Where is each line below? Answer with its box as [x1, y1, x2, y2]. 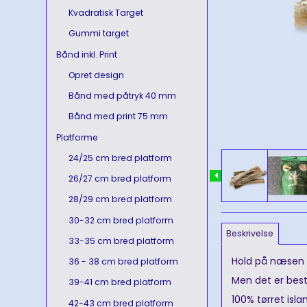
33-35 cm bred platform [68, 234, 174, 247]
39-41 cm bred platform [68, 276, 171, 288]
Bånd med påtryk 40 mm [68, 90, 176, 102]
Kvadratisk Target [68, 7, 143, 19]
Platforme [56, 131, 99, 143]
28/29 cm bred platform [68, 193, 172, 206]
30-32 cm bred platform [68, 214, 173, 226]
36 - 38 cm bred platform [68, 256, 178, 268]
